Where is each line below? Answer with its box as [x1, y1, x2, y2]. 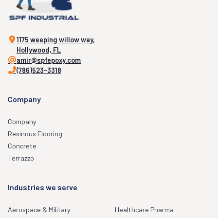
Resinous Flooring [8, 129, 62, 138]
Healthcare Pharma [115, 205, 174, 214]
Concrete [8, 142, 36, 150]
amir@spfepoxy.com [17, 56, 81, 65]
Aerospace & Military [8, 205, 71, 214]
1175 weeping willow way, [17, 36, 95, 44]
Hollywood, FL [17, 46, 61, 54]
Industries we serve [8, 182, 77, 192]
